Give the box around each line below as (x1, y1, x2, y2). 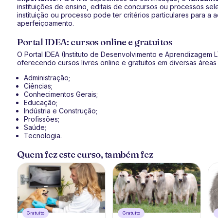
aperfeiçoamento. (17, 19, 74, 27)
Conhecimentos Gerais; (23, 90, 98, 98)
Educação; (23, 98, 57, 107)
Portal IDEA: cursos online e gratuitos (17, 36, 173, 48)
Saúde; (23, 123, 46, 131)
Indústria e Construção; (23, 107, 97, 115)
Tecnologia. (23, 131, 62, 140)
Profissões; (23, 115, 59, 123)
